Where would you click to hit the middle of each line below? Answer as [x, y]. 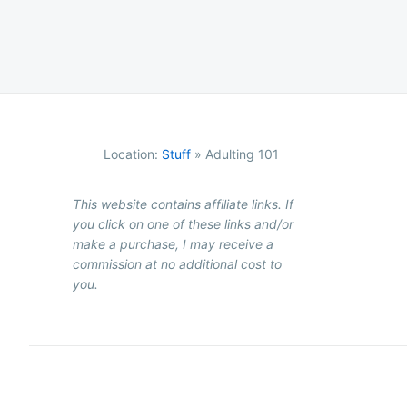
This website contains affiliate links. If [183, 203]
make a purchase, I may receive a [173, 243]
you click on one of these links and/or [183, 223]
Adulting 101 [242, 154]
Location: [132, 154]
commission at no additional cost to [177, 263]
